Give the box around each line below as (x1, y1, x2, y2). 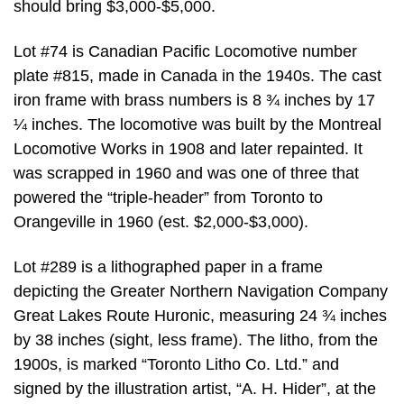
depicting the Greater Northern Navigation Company (14, 281, 388, 300)
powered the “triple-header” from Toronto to (14, 188, 323, 207)
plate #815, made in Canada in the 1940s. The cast (14, 67, 381, 86)
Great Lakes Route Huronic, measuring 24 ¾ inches (14, 306, 387, 325)
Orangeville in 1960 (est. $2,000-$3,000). (14, 213, 308, 232)
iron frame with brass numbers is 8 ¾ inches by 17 (14, 91, 375, 110)
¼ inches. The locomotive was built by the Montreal (14, 115, 381, 134)
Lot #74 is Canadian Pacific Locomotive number (14, 42, 357, 61)
